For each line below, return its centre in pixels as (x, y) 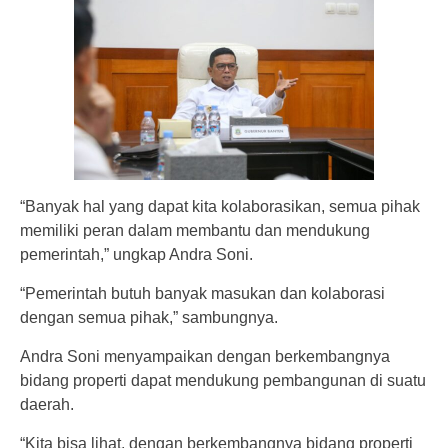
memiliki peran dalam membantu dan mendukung (195, 230)
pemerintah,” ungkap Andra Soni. (136, 254)
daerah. (47, 404)
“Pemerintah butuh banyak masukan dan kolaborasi (202, 293)
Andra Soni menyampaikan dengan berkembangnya (205, 356)
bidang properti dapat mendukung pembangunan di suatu (223, 380)
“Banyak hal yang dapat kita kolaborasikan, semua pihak (220, 206)
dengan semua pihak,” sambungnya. (149, 317)
